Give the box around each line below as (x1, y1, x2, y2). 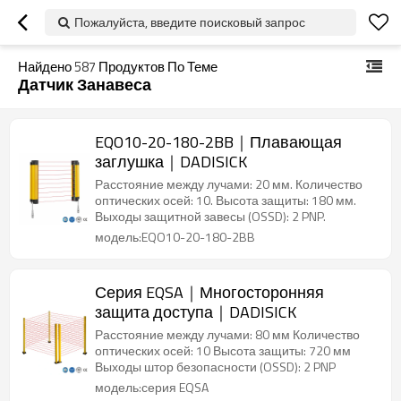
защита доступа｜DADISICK (95, 300, 296, 324)
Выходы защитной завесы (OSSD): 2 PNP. (95, 207, 326, 226)
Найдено (18, 56, 74, 77)
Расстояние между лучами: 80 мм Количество (95, 325, 360, 344)
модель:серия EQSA (95, 378, 209, 397)
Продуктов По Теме (96, 56, 218, 77)
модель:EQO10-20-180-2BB (95, 227, 255, 246)
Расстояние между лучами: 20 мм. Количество (95, 175, 363, 193)
